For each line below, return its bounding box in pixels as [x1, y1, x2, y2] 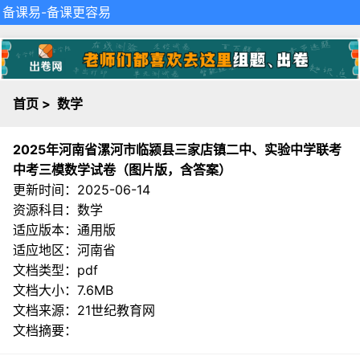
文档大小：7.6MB [13, 281, 113, 298]
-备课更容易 [41, 4, 111, 20]
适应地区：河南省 [13, 241, 116, 258]
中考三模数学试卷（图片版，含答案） [13, 161, 231, 178]
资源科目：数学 [13, 201, 103, 218]
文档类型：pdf [13, 261, 98, 278]
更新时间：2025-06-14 [13, 181, 150, 198]
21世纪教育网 [77, 301, 155, 318]
